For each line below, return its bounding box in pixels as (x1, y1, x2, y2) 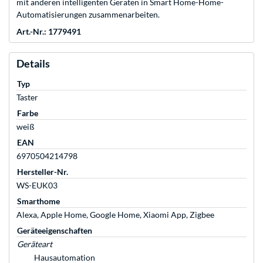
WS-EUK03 (16, 180, 58, 191)
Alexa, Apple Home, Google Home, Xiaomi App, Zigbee (16, 210, 214, 220)
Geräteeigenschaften (17, 225, 92, 236)
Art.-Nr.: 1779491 (16, 26, 81, 37)
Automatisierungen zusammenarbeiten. (16, 9, 160, 20)
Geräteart (17, 239, 52, 249)
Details (16, 57, 50, 70)
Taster (16, 92, 38, 103)
